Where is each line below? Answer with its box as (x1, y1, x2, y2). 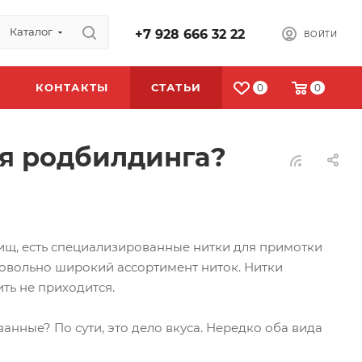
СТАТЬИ (150, 81, 202, 94)
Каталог (10, 25, 53, 38)
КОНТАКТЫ (35, 81, 109, 94)
